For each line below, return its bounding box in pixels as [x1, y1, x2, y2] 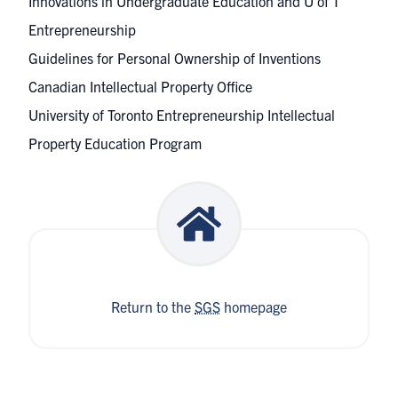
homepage [220, 298, 287, 315]
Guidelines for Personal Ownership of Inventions [28, 49, 321, 67]
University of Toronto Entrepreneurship [28, 106, 267, 123]
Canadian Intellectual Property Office [28, 77, 252, 95]
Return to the [111, 298, 195, 315]
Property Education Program [28, 134, 202, 152]
